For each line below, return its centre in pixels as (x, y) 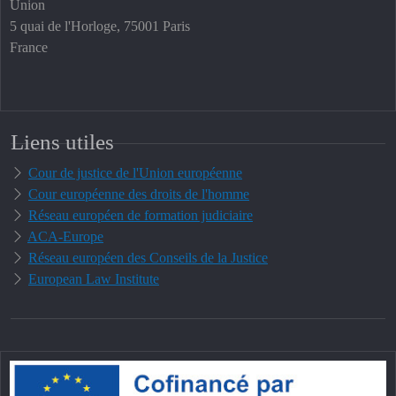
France (29, 48)
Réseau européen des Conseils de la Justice (148, 258)
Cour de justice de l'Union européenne (135, 173)
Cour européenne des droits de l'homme (139, 194)
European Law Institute (94, 279)
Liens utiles (62, 142)
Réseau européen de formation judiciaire (141, 216)
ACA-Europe (65, 237)
